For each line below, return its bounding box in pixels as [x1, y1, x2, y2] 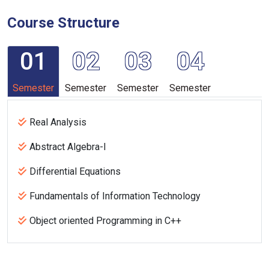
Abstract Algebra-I [29, 141, 106, 153]
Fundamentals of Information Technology [29, 190, 201, 202]
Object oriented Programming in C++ [29, 215, 181, 227]
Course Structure [7, 14, 119, 32]
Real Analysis [29, 116, 86, 128]
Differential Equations [29, 166, 121, 178]
